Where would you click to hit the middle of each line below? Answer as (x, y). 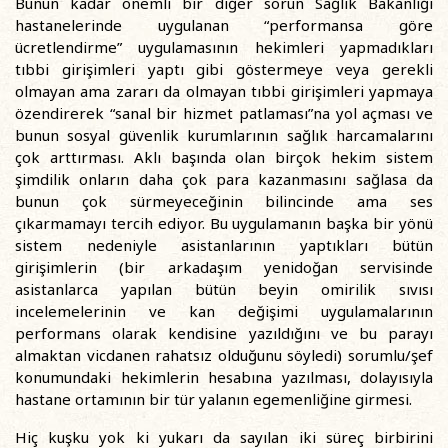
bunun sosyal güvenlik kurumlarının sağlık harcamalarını (224, 135)
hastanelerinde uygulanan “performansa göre (224, 25)
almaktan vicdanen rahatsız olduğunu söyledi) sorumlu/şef (224, 355)
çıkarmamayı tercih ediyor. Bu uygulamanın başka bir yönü (224, 223)
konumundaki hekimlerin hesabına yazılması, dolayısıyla (224, 377)
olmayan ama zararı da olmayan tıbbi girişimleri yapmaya (224, 91)
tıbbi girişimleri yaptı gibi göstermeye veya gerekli (224, 69)
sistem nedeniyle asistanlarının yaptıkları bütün (224, 245)
